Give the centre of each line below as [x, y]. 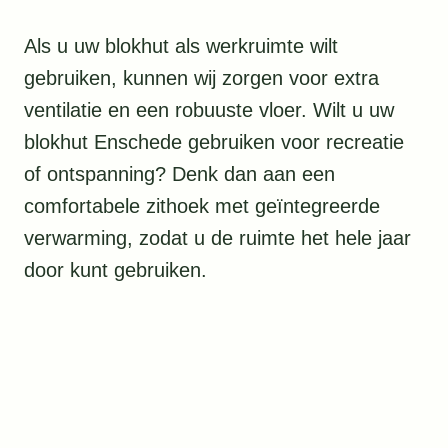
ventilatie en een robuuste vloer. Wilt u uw [209, 110]
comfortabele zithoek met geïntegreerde [202, 206]
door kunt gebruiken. [115, 270]
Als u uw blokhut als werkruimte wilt [181, 46]
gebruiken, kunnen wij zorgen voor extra [201, 78]
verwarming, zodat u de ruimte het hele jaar [217, 238]
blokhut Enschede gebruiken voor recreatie [214, 142]
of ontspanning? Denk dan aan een [179, 174]
